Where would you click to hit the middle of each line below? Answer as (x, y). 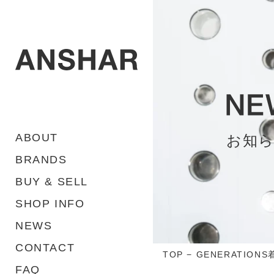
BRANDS (41, 160)
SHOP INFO (50, 204)
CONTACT (45, 248)
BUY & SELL (52, 182)
